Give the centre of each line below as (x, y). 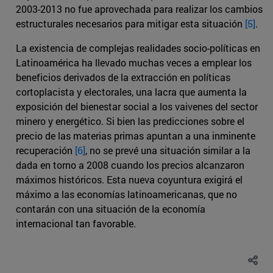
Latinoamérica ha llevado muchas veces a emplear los (134, 63)
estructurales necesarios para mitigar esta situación (130, 24)
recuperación (45, 151)
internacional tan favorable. (76, 224)
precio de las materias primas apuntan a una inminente (136, 136)
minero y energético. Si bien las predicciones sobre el (130, 121)
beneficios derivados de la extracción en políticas (123, 77)
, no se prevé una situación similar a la (168, 151)
